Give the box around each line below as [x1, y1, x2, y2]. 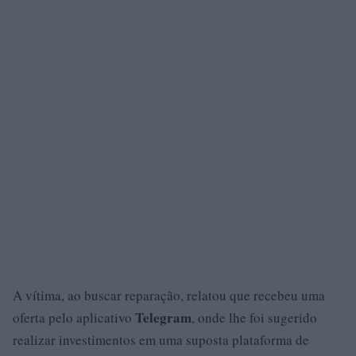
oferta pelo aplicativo [13, 308, 135, 327]
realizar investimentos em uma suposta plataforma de [13, 330, 309, 349]
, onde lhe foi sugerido [192, 308, 317, 327]
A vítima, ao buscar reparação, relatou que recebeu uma [13, 285, 325, 304]
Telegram [135, 307, 192, 327]
